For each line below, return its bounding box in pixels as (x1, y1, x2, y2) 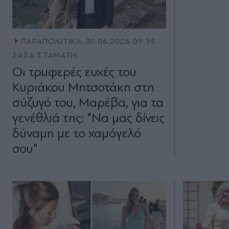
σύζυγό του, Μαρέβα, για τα (12, 95, 164, 110)
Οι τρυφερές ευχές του (12, 64, 136, 80)
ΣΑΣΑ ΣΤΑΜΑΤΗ (12, 51, 77, 60)
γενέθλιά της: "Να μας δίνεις (12, 110, 165, 126)
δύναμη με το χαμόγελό (12, 126, 141, 141)
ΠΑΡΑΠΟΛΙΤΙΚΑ (20, 37, 82, 47)
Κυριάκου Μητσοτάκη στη (12, 80, 154, 95)
